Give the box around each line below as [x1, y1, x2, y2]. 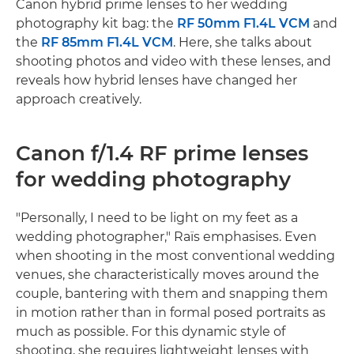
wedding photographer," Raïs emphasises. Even [16, 228, 317, 244]
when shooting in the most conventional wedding [16, 247, 335, 263]
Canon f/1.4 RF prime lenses [16, 140, 308, 166]
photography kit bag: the [16, 15, 177, 31]
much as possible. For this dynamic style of [16, 323, 285, 339]
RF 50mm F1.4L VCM [177, 15, 310, 31]
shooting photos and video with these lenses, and [16, 53, 331, 69]
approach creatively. [16, 91, 141, 107]
